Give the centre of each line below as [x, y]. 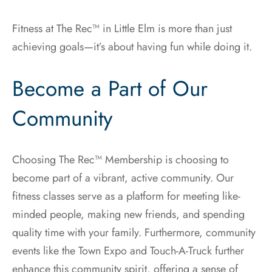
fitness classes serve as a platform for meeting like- [126, 196]
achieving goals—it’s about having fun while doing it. [132, 46]
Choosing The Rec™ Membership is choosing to [121, 160]
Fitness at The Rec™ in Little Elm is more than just [122, 28]
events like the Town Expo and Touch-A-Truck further [128, 251]
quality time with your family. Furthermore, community [134, 233]
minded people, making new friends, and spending [128, 214]
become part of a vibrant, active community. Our [123, 178]
